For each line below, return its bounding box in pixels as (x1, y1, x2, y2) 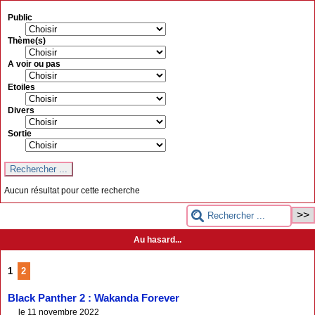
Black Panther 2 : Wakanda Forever (8, 292, 179, 304)
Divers (8, 105, 34, 116)
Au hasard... (134, 234, 181, 245)
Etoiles (8, 82, 35, 93)
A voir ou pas (8, 59, 60, 70)
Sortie (8, 129, 32, 139)
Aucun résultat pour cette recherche (4, 185, 140, 195)
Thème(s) (8, 36, 46, 46)
